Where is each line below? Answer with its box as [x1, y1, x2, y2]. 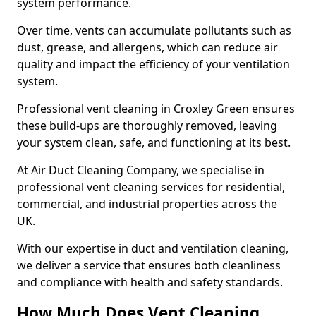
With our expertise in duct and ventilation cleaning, [17, 241, 288, 256]
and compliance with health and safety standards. [17, 274, 283, 290]
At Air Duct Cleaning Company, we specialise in [17, 162, 265, 178]
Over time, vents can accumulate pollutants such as [17, 23, 291, 38]
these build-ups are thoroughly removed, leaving [17, 118, 277, 133]
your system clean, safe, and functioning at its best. [17, 135, 291, 150]
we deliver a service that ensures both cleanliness [17, 257, 281, 273]
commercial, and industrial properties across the [17, 196, 277, 212]
